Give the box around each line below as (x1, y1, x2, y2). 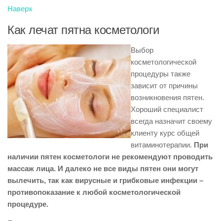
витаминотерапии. (131, 141, 194, 149)
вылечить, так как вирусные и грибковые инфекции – (7, 176, 203, 184)
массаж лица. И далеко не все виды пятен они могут (7, 164, 198, 173)
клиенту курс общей (131, 129, 199, 137)
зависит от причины (131, 81, 198, 90)
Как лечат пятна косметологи (7, 23, 159, 37)
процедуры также (131, 70, 190, 78)
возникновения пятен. (131, 93, 204, 102)
